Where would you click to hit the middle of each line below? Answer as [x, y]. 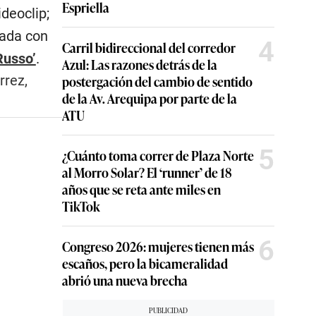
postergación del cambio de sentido [157, 81]
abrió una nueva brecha [125, 280]
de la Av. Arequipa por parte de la [150, 98]
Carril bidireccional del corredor [149, 47]
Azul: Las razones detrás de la [140, 64]
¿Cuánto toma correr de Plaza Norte [158, 155]
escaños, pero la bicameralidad [145, 263]
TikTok [81, 206]
